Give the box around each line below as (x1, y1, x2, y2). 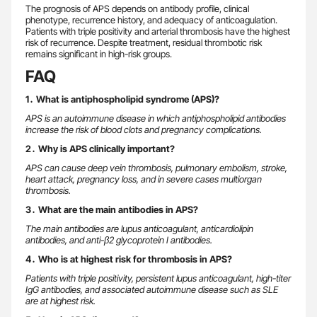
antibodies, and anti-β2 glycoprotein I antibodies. (25, 234, 212, 246)
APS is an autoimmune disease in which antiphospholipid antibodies (25, 112, 286, 124)
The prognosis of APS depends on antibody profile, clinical (25, 2, 249, 14)
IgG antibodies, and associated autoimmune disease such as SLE (25, 283, 278, 295)
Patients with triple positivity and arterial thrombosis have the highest (25, 25, 290, 37)
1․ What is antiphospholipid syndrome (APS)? (25, 93, 219, 105)
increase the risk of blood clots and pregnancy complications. (25, 123, 262, 135)
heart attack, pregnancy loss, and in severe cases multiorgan (25, 173, 262, 185)
